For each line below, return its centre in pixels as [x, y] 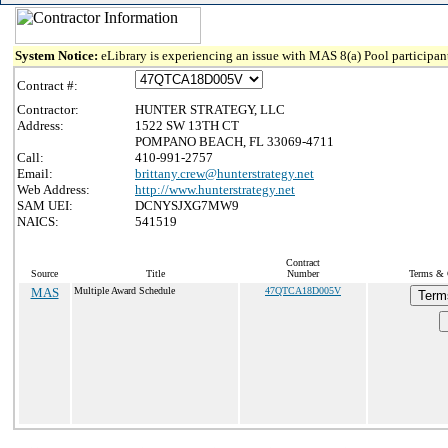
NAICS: [38, 221]
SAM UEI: [45, 205]
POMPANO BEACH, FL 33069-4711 [234, 141]
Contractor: [48, 109]
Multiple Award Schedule [124, 290]
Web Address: [53, 189]
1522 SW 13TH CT [187, 125]
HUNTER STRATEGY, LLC [210, 109]
